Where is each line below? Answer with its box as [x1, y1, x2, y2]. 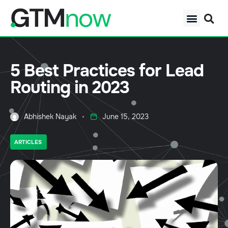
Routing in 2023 [10, 77, 129, 99]
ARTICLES [14, 138, 42, 146]
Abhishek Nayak [24, 112, 76, 122]
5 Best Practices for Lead [10, 60, 204, 82]
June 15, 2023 [102, 112, 149, 122]
